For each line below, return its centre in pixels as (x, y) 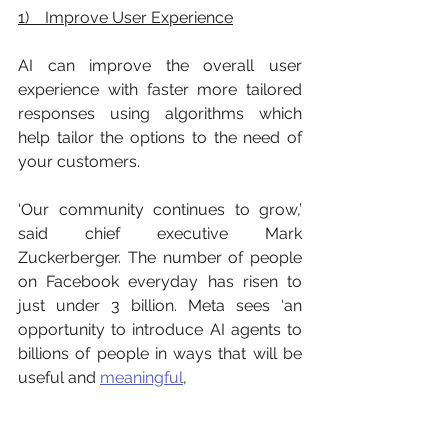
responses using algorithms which (160, 113)
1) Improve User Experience (125, 17)
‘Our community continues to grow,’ (160, 209)
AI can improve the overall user (160, 65)
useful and (59, 377)
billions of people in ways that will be (160, 353)
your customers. (81, 161)
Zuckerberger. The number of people (160, 257)
